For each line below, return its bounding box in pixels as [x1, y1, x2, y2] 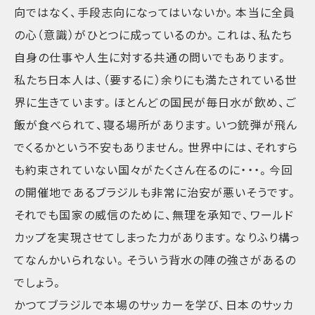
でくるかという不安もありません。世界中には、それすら [14, 139, 299, 156]
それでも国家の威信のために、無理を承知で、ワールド [14, 206, 294, 224]
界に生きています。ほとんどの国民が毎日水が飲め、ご [14, 94, 296, 111]
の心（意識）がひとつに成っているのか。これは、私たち [14, 26, 293, 44]
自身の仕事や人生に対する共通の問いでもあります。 [14, 49, 288, 66]
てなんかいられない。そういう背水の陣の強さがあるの [14, 251, 296, 269]
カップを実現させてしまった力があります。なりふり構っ [14, 229, 301, 246]
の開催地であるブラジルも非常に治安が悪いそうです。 [14, 184, 298, 201]
